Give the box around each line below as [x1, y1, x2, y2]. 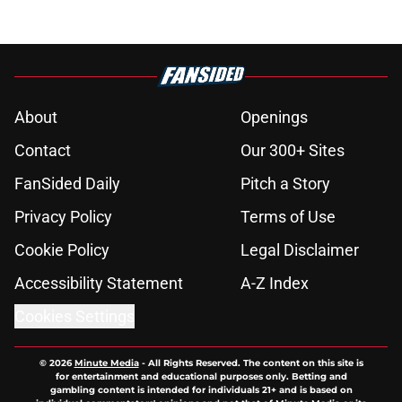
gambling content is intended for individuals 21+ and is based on [49, 384, 353, 397]
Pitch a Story [240, 174, 330, 194]
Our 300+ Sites [240, 141, 345, 161]
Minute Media [74, 357, 139, 370]
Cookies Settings [14, 307, 135, 327]
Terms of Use [240, 207, 336, 227]
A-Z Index [240, 274, 309, 293]
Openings [240, 108, 308, 127]
